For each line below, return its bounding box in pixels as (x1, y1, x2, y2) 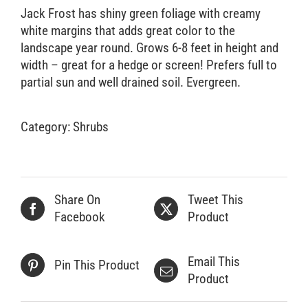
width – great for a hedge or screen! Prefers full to (21, 57, 277, 74)
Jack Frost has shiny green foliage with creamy (21, 5, 261, 22)
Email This (188, 254, 240, 270)
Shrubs (73, 119, 109, 135)
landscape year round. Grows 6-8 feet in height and (21, 40, 278, 56)
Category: (21, 119, 73, 135)
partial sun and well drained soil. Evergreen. (21, 74, 241, 91)
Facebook (54, 209, 105, 225)
